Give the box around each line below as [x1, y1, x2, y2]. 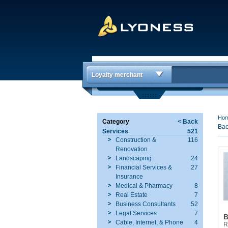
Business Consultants [116, 201, 176, 208]
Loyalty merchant [92, 71, 142, 78]
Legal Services [116, 210, 157, 217]
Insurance [116, 173, 143, 180]
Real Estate [116, 191, 148, 198]
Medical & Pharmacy [116, 182, 173, 189]
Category [102, 118, 129, 125]
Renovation [116, 146, 148, 153]
